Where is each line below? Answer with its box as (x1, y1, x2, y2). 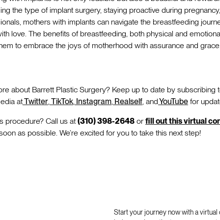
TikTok (50, 96, 73, 106)
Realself (113, 96, 142, 106)
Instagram (75, 96, 111, 106)
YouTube (158, 96, 188, 106)
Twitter (23, 96, 48, 106)
